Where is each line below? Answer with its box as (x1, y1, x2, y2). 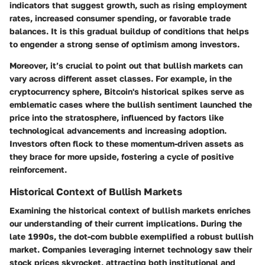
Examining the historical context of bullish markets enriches (9, 205, 251, 216)
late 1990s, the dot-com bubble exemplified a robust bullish (9, 231, 253, 242)
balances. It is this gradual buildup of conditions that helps (9, 25, 249, 36)
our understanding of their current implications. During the (9, 218, 242, 229)
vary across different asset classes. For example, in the (9, 73, 232, 83)
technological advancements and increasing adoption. (9, 125, 227, 135)
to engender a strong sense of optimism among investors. (9, 38, 240, 49)
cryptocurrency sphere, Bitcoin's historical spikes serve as (9, 86, 244, 96)
